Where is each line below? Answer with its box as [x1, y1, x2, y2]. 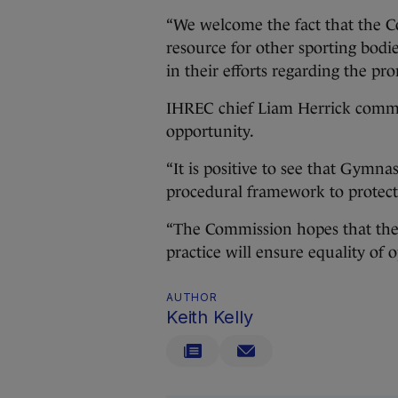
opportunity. [166, 123, 254, 140]
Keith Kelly [166, 306, 253, 328]
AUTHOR [166, 291, 218, 304]
